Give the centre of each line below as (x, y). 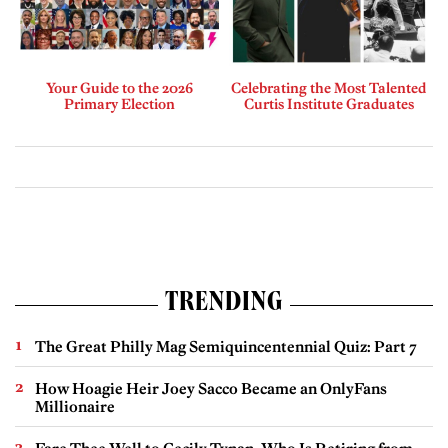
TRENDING (224, 304)
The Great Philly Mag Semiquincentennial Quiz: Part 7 (226, 346)
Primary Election (119, 103)
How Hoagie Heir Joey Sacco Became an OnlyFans (211, 388)
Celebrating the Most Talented (328, 87)
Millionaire (75, 406)
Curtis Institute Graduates (328, 103)
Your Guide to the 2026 (119, 87)
